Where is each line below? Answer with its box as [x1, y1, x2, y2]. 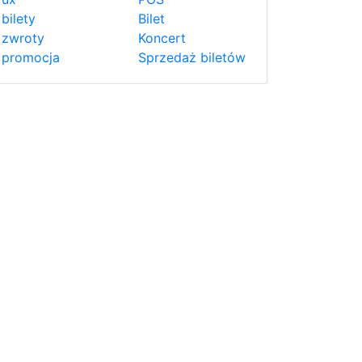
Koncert [138, 30, 186, 46]
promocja [2, 49, 60, 65]
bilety [2, 11, 36, 27]
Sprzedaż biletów [138, 49, 246, 65]
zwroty [2, 30, 44, 46]
